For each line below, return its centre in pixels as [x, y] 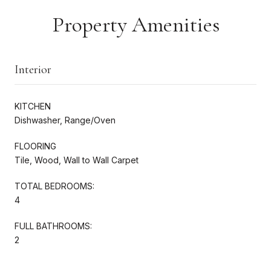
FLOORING [35, 146]
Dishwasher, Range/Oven [65, 120]
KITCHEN [33, 106]
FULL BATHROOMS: [53, 226]
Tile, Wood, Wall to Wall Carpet [77, 160]
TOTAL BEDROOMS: [54, 186]
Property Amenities [135, 24]
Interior [33, 69]
